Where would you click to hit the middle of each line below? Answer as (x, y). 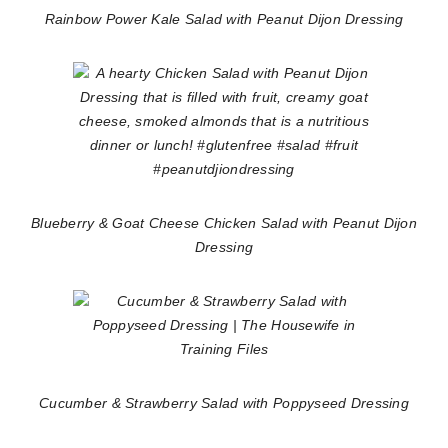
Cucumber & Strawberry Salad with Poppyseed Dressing (224, 403)
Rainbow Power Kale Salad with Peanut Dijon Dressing (224, 19)
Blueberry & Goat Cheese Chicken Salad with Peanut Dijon (224, 223)
